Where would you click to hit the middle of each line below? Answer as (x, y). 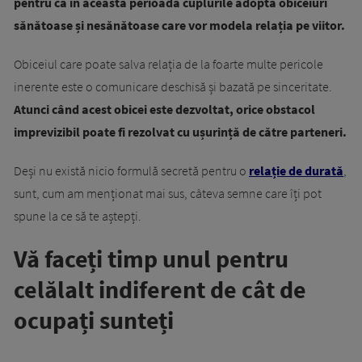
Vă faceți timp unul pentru (151, 259)
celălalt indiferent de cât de (160, 290)
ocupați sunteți (94, 320)
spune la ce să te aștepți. (78, 216)
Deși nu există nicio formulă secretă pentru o (131, 171)
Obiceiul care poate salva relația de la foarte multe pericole (168, 64)
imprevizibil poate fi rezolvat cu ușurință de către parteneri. (180, 132)
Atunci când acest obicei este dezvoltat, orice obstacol (164, 109)
